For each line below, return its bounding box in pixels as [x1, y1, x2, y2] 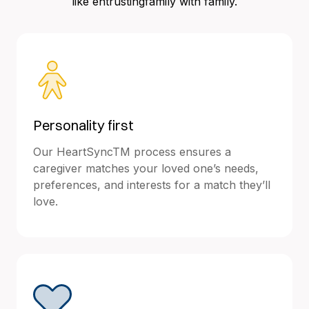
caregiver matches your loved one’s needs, [33, 161, 259, 175]
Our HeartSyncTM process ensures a [33, 144, 231, 159]
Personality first [33, 116, 134, 134]
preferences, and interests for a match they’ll [33, 177, 270, 192]
